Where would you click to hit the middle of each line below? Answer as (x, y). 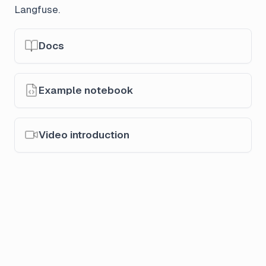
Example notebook (86, 90)
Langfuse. (37, 9)
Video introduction (84, 134)
